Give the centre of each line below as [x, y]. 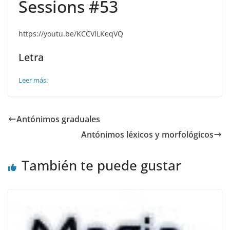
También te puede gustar [101, 165]
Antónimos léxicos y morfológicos [147, 135]
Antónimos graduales [58, 119]
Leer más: [33, 80]
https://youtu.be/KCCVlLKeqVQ [71, 34]
